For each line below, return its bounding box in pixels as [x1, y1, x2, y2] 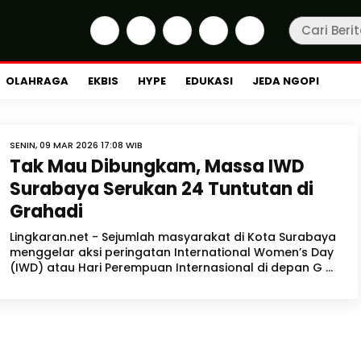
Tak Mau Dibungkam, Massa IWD [10, 154, 305, 179]
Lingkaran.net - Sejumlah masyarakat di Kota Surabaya [10, 229, 336, 245]
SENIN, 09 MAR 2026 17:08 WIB [10, 139, 143, 151]
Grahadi [10, 199, 83, 224]
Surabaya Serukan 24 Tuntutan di [10, 176, 313, 201]
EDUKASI [185, 73, 233, 89]
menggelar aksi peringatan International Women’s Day [10, 244, 334, 260]
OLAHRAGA [6, 73, 68, 89]
